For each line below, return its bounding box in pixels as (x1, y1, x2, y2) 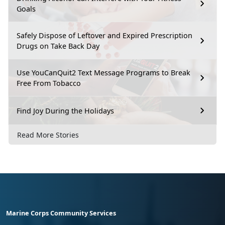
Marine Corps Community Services (6, 208, 116, 218)
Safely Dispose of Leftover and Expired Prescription (17, 31, 192, 41)
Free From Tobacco (17, 78, 81, 88)
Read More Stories (17, 130, 79, 140)
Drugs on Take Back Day (17, 41, 99, 51)
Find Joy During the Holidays (17, 105, 114, 116)
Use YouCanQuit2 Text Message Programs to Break (17, 68, 190, 78)
